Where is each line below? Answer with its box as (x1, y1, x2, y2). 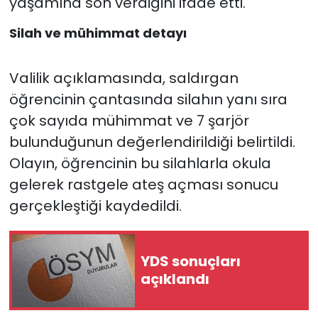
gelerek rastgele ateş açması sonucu (9, 175, 278, 195)
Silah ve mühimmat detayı (9, 23, 187, 42)
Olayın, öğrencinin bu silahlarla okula (9, 153, 271, 174)
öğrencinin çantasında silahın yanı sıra (9, 89, 287, 110)
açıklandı (141, 269, 209, 290)
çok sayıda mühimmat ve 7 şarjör (9, 111, 249, 131)
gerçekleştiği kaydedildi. (9, 196, 182, 216)
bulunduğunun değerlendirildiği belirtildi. (9, 132, 295, 153)
